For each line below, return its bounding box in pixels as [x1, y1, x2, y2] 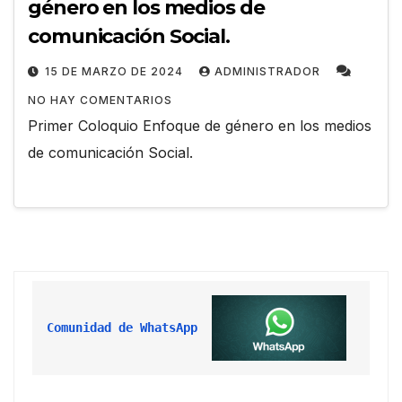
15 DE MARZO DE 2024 [45, 65, 187, 79]
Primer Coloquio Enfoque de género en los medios [28, 117, 371, 135]
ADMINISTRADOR [214, 65, 324, 79]
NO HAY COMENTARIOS [28, 93, 172, 108]
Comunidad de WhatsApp [47, 319, 197, 335]
